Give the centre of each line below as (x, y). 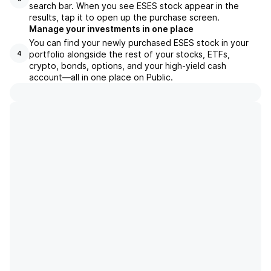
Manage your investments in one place (111, 29)
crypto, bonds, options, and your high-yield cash (128, 66)
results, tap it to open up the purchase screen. (124, 17)
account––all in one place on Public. (101, 77)
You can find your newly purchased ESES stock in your (139, 43)
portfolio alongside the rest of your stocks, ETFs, (129, 54)
